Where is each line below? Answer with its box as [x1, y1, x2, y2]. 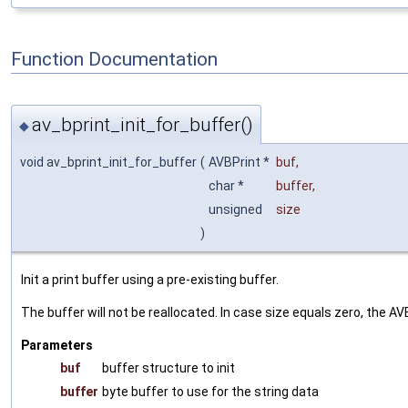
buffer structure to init [102, 361, 235, 376]
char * [209, 178, 247, 194]
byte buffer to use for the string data [102, 384, 319, 400]
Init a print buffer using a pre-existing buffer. [21, 272, 279, 288]
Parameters [21, 338, 93, 353]
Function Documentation [11, 47, 218, 70]
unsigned [209, 202, 265, 218]
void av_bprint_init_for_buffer [20, 155, 197, 170]
